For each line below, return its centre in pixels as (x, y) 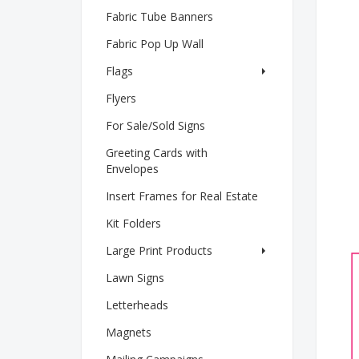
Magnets (129, 332)
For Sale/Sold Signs (155, 125)
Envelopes (132, 168)
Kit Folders (133, 223)
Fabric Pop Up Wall (155, 43)
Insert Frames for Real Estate (182, 196)
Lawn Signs (135, 277)
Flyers (121, 98)
